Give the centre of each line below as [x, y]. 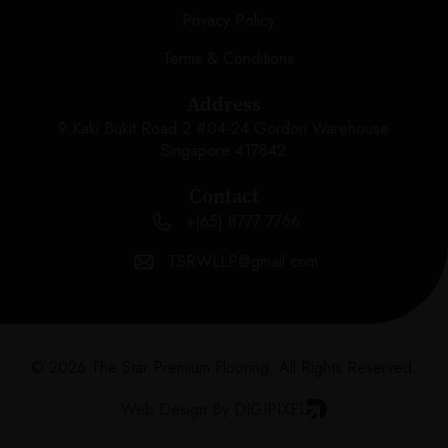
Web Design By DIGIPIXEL [214, 409]
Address [224, 104]
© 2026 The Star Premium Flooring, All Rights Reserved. [224, 367]
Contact [224, 196]
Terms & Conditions [229, 59]
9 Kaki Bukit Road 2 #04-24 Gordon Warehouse [224, 129]
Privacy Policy [229, 21]
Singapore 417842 [224, 151]
